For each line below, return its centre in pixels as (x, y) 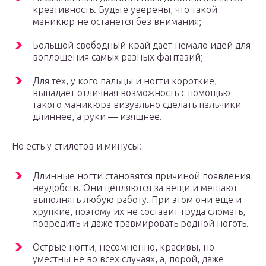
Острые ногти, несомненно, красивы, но (123, 247)
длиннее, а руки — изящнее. (97, 117)
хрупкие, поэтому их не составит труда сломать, (139, 212)
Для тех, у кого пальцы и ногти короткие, (125, 81)
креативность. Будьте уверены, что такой (125, 10)
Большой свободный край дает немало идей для (142, 45)
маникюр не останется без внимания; (117, 22)
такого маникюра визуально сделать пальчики (137, 105)
